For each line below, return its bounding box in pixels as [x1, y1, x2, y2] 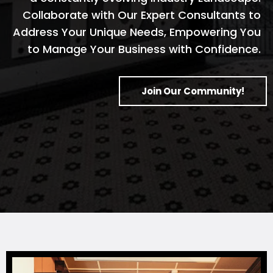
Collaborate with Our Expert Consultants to [23, 7, 261, 23]
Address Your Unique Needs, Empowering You [13, 24, 261, 40]
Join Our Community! [141, 84, 244, 97]
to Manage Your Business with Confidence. [27, 41, 261, 57]
